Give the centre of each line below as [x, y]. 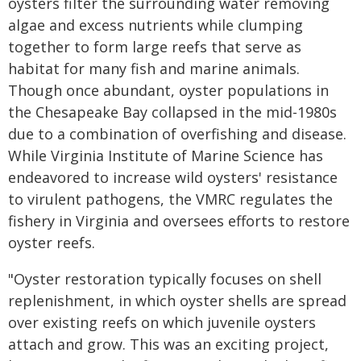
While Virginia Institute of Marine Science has [166, 156]
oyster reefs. [52, 243]
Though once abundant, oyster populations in [168, 90]
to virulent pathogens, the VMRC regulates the [170, 199]
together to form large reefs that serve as [155, 47]
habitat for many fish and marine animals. [154, 68]
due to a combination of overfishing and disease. [177, 134]
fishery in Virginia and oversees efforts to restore [179, 221]
